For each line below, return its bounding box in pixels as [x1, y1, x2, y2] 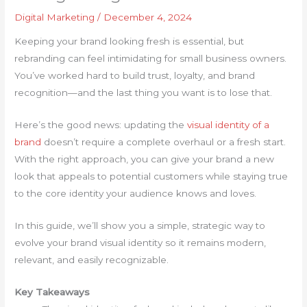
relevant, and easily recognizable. [14, 254, 169, 266]
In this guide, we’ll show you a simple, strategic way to [14, 220, 266, 232]
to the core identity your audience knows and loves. [14, 188, 260, 199]
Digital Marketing [14, 11, 95, 23]
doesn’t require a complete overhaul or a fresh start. [41, 136, 286, 148]
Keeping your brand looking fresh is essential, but [14, 36, 245, 47]
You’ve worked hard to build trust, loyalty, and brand [14, 70, 256, 82]
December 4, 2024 [103, 11, 193, 23]
